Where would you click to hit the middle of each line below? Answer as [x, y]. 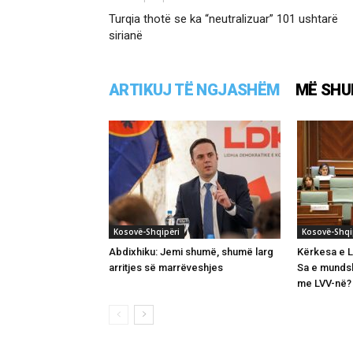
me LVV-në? [324, 283]
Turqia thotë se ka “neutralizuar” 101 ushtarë [223, 19]
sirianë [126, 35]
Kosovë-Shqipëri [147, 231]
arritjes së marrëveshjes [166, 267]
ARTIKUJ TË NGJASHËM [194, 89]
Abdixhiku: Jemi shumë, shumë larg [191, 251]
